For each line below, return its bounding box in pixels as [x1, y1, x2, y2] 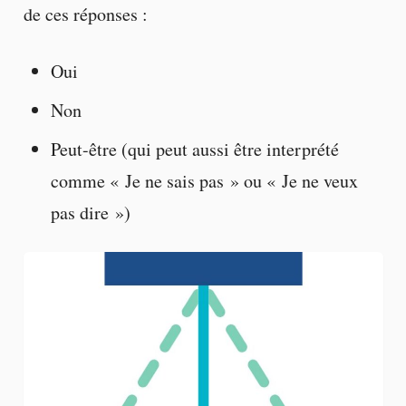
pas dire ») [50, 200, 130, 225]
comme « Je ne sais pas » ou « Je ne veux [50, 169, 358, 193]
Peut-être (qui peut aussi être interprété [50, 137, 339, 161]
